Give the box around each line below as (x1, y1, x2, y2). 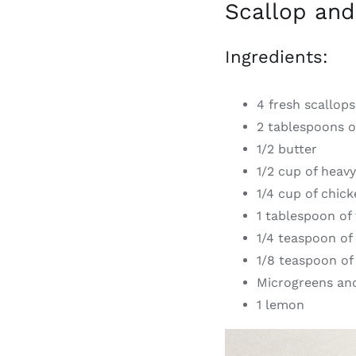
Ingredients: (225, 46, 329, 67)
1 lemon (257, 296, 305, 312)
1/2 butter (257, 141, 318, 157)
